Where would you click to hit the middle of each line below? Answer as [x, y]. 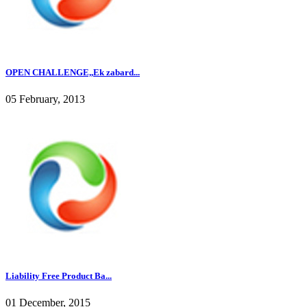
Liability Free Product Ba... [59, 276]
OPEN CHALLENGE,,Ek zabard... [73, 72]
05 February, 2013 [45, 99]
